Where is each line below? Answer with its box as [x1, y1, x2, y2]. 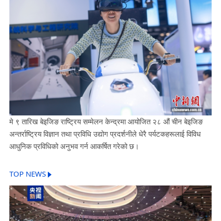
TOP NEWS [9, 169, 46, 180]
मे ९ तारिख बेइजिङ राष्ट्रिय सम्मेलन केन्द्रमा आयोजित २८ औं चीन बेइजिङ [9, 116, 203, 126]
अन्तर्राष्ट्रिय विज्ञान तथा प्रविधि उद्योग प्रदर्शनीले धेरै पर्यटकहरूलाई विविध [9, 129, 201, 138]
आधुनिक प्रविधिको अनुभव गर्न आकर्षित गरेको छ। [9, 141, 139, 150]
